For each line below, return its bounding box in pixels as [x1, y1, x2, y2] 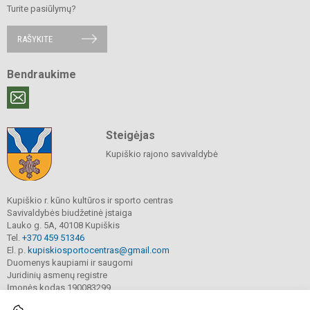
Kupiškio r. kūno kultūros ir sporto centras [7, 194, 173, 206]
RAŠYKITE [17, 33, 53, 44]
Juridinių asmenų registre [7, 269, 107, 280]
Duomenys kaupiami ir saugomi [7, 257, 133, 268]
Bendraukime [7, 67, 76, 81]
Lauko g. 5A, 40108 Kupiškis [7, 219, 122, 230]
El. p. [7, 244, 28, 255]
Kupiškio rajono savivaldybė [105, 148, 218, 159]
